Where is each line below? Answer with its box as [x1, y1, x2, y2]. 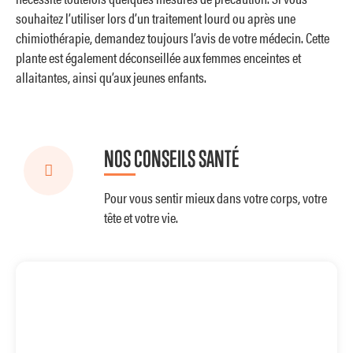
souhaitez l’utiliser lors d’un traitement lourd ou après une [16, 8, 295, 28]
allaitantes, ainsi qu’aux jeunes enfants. [16, 67, 206, 87]
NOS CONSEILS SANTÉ [104, 144, 240, 172]
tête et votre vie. [104, 206, 178, 227]
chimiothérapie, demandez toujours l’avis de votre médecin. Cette [16, 28, 329, 48]
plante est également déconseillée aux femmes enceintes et [16, 47, 301, 68]
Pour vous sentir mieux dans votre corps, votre [104, 187, 327, 207]
